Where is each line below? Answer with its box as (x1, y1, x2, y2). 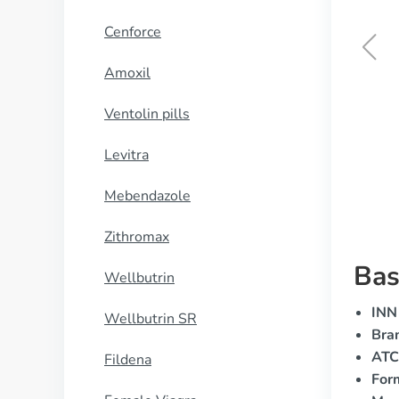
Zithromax (104, 227, 169, 247)
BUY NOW (208, 123, 275, 142)
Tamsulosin (199, 78, 285, 101)
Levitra (104, 145, 149, 165)
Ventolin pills (104, 104, 190, 124)
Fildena (104, 350, 151, 370)
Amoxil (104, 63, 151, 83)
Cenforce (104, 22, 161, 42)
